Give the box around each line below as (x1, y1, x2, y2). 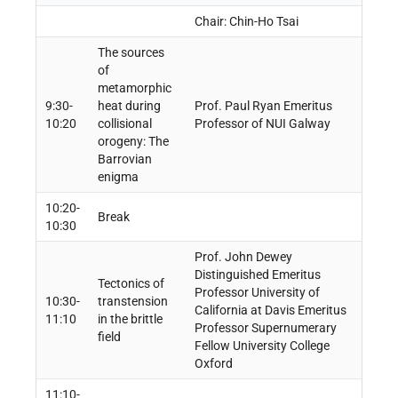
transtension (97, 294, 168, 309)
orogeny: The (97, 134, 169, 149)
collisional (97, 116, 152, 131)
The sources (97, 45, 164, 60)
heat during (97, 99, 161, 114)
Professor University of (194, 285, 320, 300)
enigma (97, 170, 139, 185)
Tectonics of (97, 276, 164, 291)
